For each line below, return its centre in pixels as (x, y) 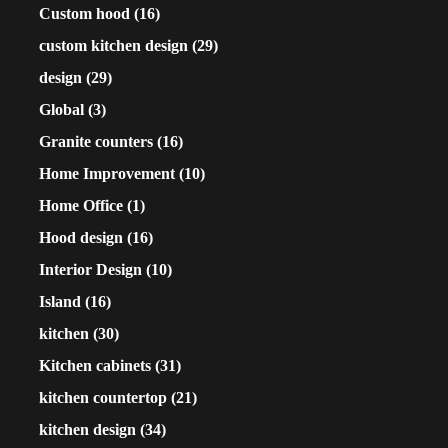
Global (61, 110)
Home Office (81, 206)
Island (60, 302)
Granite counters (96, 142)
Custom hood (84, 14)
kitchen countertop (103, 398)
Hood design (81, 238)
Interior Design (90, 270)
